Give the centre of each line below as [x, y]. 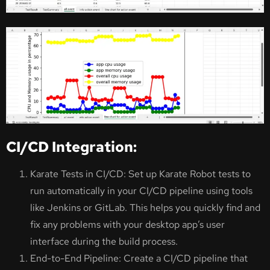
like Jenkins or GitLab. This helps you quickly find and [145, 208]
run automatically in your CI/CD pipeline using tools [141, 191]
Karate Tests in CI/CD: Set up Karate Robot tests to [140, 174]
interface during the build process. [104, 242]
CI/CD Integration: [71, 147]
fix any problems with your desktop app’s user [127, 225]
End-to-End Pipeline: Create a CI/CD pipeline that [139, 259]
